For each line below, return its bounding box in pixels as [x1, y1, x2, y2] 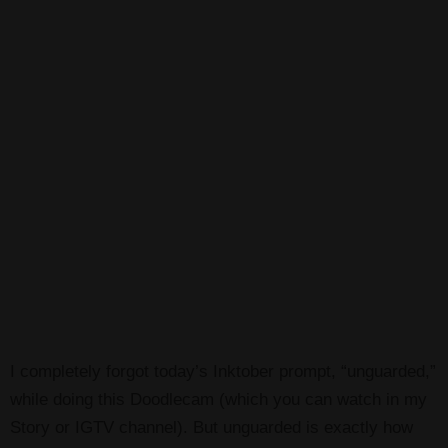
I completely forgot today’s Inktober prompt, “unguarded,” [10, 362, 436, 381]
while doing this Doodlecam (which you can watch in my [10, 390, 427, 409]
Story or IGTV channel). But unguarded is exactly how [10, 418, 413, 437]
